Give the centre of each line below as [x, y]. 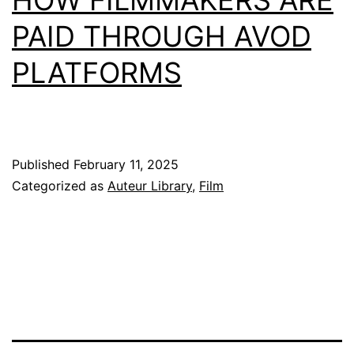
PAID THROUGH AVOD [162, 36]
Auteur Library [150, 185]
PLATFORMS [97, 72]
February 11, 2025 [126, 164]
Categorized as [60, 185]
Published [43, 164]
